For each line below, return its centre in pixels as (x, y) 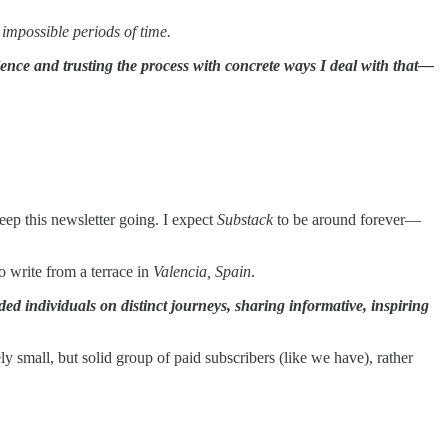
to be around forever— (347, 219)
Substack (245, 219)
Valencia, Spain (202, 271)
